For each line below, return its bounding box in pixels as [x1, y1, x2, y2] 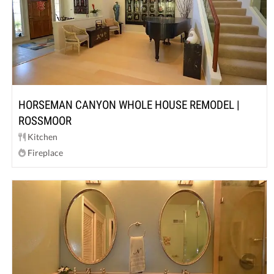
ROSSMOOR [18, 114, 72, 128]
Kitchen [26, 131, 58, 143]
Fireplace [26, 147, 64, 158]
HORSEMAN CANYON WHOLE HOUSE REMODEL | [18, 98, 240, 113]
